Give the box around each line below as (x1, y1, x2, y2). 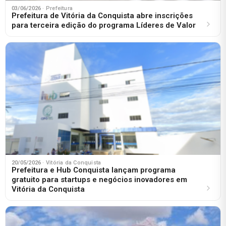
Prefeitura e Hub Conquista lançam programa (12, 165, 176, 175)
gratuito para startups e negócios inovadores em (12, 175, 187, 184)
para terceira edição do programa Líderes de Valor (12, 20, 196, 30)
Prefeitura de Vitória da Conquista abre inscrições (12, 11, 193, 20)
